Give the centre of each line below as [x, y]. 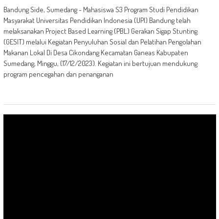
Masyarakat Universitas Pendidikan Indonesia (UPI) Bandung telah [97, 20]
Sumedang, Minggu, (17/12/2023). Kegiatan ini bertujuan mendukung [100, 63]
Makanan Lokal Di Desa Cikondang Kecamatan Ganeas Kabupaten [96, 53]
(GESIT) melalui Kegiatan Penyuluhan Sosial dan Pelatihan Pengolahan [102, 42]
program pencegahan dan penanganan [58, 74]
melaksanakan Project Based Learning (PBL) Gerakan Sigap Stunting [100, 31]
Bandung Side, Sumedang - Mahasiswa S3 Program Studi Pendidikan [101, 10]
